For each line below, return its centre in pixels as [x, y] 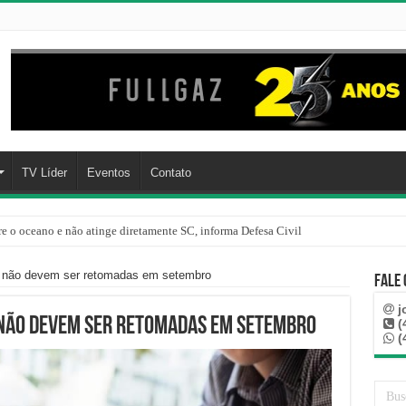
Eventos [108, 173]
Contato [170, 173]
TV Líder [44, 173]
